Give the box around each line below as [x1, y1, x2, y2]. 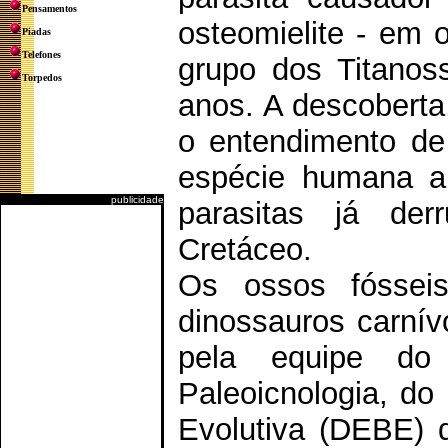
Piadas [22, 26, 51, 37]
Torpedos [22, 72, 62, 83]
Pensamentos [22, 3, 77, 14]
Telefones [22, 49, 61, 60]
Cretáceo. [178, 232, 312, 267]
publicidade [111, 194, 164, 205]
